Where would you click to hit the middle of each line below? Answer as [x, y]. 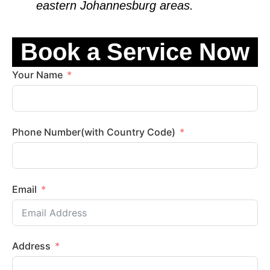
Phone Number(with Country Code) [141, 132]
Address [31, 246]
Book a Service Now [135, 52]
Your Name [37, 75]
